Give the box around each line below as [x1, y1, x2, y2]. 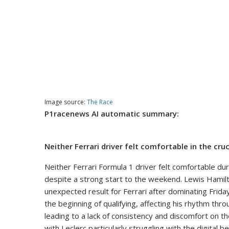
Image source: [44, 98, 87, 107]
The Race [87, 98, 113, 107]
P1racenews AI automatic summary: [44, 108, 179, 119]
